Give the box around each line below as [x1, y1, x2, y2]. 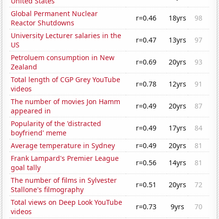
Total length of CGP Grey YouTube [11, 75, 121, 85]
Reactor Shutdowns [11, 18, 75, 28]
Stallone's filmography [11, 185, 84, 195]
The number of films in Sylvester [11, 175, 117, 185]
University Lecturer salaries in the [11, 31, 122, 41]
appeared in [11, 106, 51, 116]
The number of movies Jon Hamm [11, 97, 121, 107]
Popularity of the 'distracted [11, 119, 102, 129]
